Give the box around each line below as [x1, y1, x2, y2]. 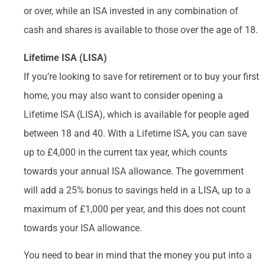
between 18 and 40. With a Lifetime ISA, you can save [24, 127, 247, 139]
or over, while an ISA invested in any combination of [24, 5, 238, 17]
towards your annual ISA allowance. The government [24, 165, 244, 177]
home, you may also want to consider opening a [24, 89, 223, 101]
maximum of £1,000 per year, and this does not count [24, 203, 245, 215]
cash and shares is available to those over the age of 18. [24, 24, 258, 36]
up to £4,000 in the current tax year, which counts [24, 146, 227, 158]
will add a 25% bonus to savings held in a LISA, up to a [24, 184, 251, 196]
